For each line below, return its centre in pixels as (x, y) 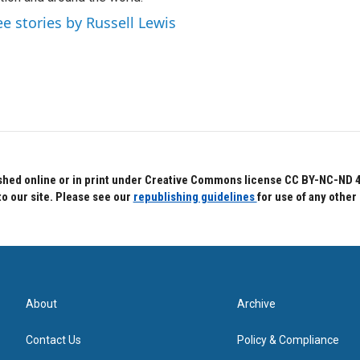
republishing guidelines (195, 197)
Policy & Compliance (288, 340)
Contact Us (53, 340)
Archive (257, 304)
